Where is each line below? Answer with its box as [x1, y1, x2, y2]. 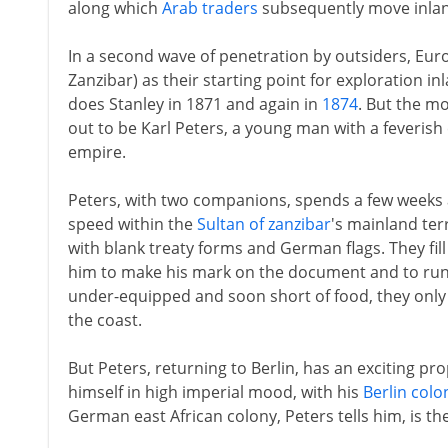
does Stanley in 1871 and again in [67, 93, 322, 115]
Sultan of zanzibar [196, 213, 331, 235]
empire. [67, 141, 126, 163]
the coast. [67, 309, 142, 331]
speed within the [67, 213, 197, 235]
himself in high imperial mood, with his [67, 381, 363, 403]
